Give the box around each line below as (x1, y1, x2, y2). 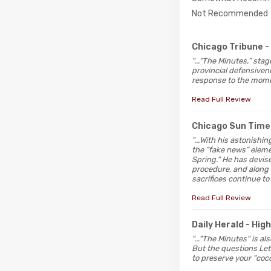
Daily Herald (192, 219, 244, 230)
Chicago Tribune (192, 41, 263, 52)
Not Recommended (192, 8, 268, 19)
